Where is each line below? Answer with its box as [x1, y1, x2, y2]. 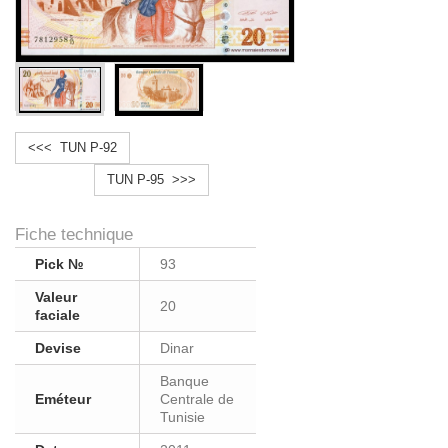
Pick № [35, 256, 84, 272]
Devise [35, 340, 81, 356]
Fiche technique [15, 225, 133, 244]
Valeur [35, 289, 77, 305]
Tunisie [160, 409, 205, 425]
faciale [35, 307, 80, 323]
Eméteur [35, 391, 91, 407]
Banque [160, 373, 209, 389]
